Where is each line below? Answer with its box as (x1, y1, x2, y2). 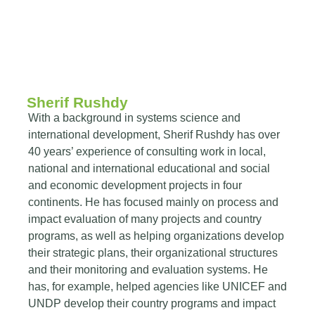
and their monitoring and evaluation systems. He (28, 264, 268, 276)
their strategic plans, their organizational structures (28, 247, 278, 259)
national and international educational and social (28, 162, 270, 174)
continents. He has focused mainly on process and (28, 196, 278, 208)
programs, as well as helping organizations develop (28, 230, 284, 242)
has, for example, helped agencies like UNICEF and (28, 281, 287, 292)
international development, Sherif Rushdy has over (28, 129, 280, 141)
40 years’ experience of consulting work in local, (28, 146, 266, 157)
